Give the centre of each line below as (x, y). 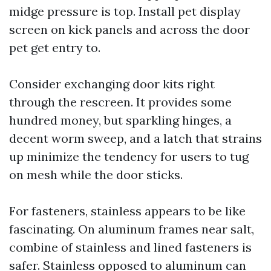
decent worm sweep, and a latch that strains (135, 138)
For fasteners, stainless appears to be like (127, 211)
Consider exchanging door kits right (112, 84)
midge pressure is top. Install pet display (125, 11)
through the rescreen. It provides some (120, 102)
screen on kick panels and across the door (129, 29)
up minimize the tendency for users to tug (129, 156)
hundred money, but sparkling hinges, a (120, 120)
